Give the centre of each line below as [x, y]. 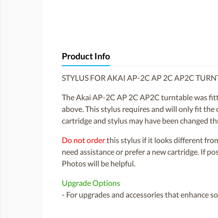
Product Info [86, 56]
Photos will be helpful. [99, 163]
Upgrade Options [91, 183]
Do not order [83, 140]
